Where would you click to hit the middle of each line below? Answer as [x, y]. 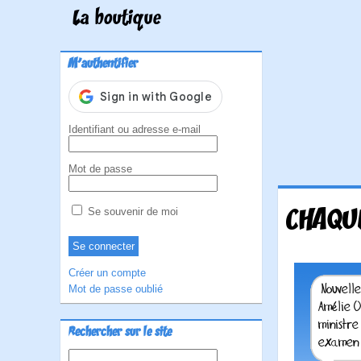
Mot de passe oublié [116, 289]
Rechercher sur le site [120, 333]
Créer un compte [107, 273]
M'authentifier [103, 64]
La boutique [117, 19]
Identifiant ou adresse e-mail [135, 129]
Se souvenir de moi [131, 212]
